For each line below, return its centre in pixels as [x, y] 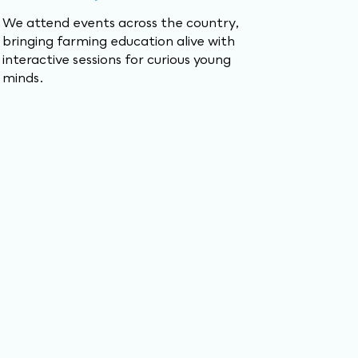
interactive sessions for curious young [117, 59]
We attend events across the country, [121, 22]
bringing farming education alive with [119, 41]
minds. [23, 78]
